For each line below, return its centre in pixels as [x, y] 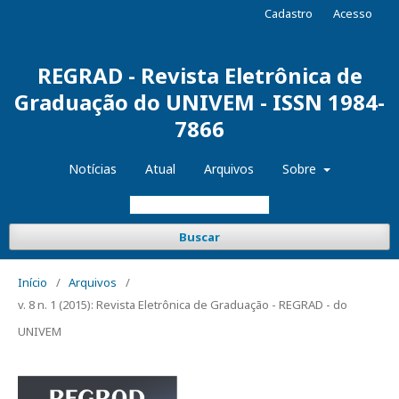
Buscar [199, 237]
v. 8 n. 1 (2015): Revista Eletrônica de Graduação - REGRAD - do [183, 305]
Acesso [353, 13]
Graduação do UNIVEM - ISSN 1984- [199, 102]
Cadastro [289, 13]
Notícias [93, 169]
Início [33, 282]
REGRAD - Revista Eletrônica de [199, 75]
